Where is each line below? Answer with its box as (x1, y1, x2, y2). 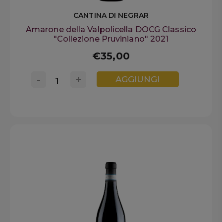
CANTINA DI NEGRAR (73, 10, 149, 20)
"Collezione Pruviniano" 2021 (53, 34, 169, 44)
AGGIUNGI (115, 74, 160, 85)
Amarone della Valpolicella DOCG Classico (25, 24, 196, 34)
